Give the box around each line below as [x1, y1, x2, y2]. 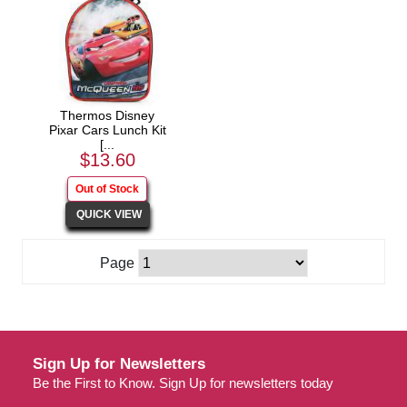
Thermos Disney [60, 108, 154, 123]
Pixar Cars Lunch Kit [48, 123, 166, 137]
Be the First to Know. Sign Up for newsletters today [33, 374, 333, 391]
